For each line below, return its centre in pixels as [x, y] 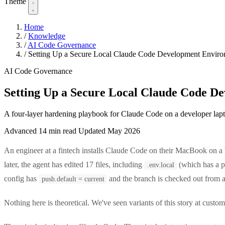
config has [21, 178]
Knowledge [47, 36]
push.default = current [73, 179]
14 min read [58, 131]
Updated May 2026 [109, 131]
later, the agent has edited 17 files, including [74, 164]
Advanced [21, 131]
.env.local [160, 165]
